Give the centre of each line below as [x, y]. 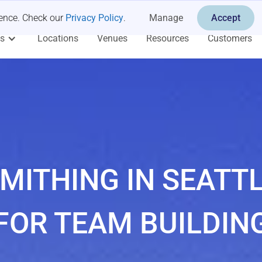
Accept [226, 18]
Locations [58, 38]
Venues [113, 38]
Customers [230, 38]
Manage [166, 18]
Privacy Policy [94, 18]
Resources [168, 38]
